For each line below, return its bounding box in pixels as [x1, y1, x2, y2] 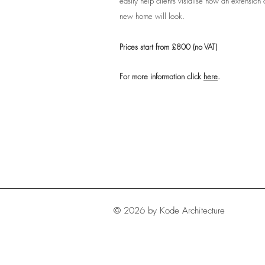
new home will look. [119, 11, 185, 21]
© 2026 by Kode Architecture [114, 205, 225, 216]
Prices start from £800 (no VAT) [119, 41, 217, 52]
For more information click [119, 71, 203, 82]
